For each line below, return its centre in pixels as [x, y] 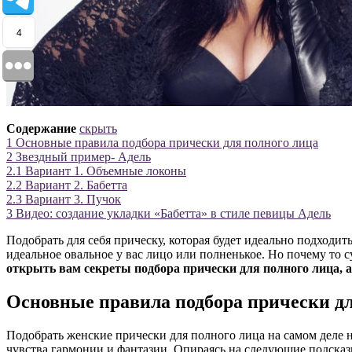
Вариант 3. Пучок [73, 200]
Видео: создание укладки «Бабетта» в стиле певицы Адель [173, 214]
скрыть [98, 129]
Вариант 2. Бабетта [76, 185]
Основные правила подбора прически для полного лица [167, 143]
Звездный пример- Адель [83, 157]
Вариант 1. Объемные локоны [106, 171]
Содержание [41, 129]
